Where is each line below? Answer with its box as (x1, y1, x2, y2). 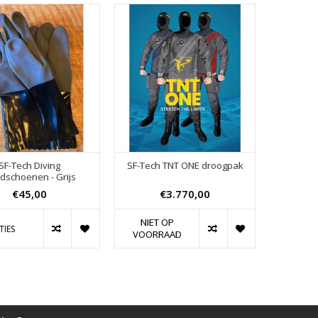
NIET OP (140, 216, 174, 229)
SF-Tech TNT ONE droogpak (126, 159, 243, 172)
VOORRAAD (132, 228, 182, 241)
